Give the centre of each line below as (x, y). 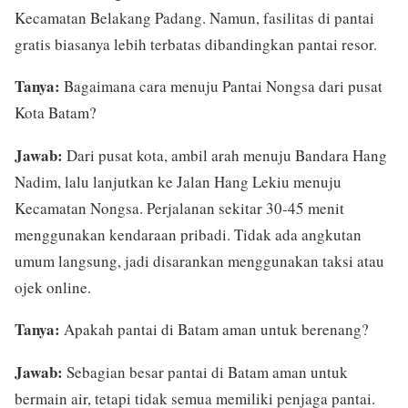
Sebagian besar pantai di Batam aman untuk (205, 372)
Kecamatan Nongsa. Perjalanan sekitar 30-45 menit (179, 208)
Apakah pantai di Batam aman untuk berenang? (214, 330)
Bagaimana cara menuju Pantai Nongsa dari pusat (221, 87)
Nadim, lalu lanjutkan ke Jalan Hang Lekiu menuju (178, 181)
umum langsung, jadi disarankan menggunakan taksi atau (199, 260)
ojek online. (53, 287)
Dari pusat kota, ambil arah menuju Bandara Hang (225, 155)
